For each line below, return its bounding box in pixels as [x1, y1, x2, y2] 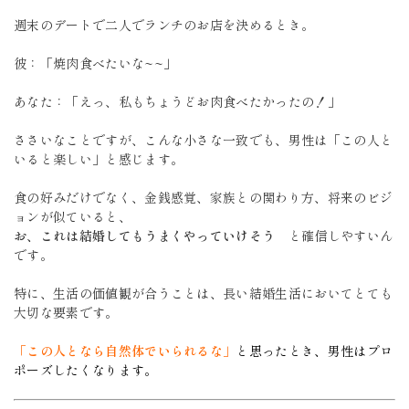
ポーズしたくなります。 [14, 361, 158, 379]
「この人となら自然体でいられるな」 [14, 341, 236, 360]
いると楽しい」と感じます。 [14, 150, 184, 168]
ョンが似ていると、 [14, 207, 131, 225]
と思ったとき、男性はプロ [236, 341, 393, 360]
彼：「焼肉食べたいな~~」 [14, 54, 177, 72]
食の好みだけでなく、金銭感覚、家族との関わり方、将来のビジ [14, 188, 393, 206]
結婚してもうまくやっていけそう [79, 226, 288, 245]
